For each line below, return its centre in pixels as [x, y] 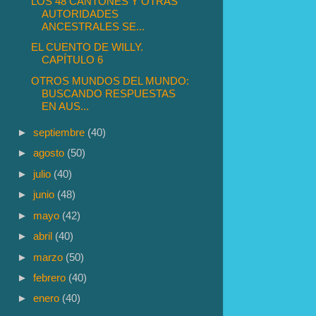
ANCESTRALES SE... [93, 26]
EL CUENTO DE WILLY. [87, 47]
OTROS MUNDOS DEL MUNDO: [110, 80]
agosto [50, 153]
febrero [51, 277]
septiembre [61, 132]
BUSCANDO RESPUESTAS [109, 93]
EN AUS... [66, 106]
